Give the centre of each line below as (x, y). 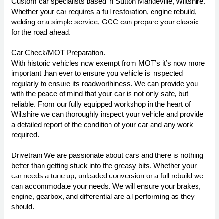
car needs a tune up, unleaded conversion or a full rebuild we (107, 176)
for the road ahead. (41, 32)
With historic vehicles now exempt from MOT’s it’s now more (108, 63)
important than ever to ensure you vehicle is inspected (97, 73)
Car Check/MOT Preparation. (58, 53)
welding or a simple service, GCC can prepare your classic (105, 22)
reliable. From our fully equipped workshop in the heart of (101, 104)
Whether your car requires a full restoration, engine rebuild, (104, 12)
